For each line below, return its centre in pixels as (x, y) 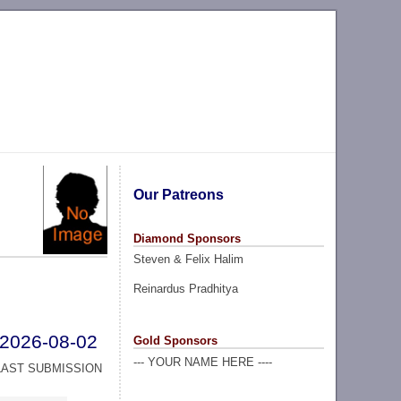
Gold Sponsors (175, 340)
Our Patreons (178, 194)
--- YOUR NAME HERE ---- (202, 362)
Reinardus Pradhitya (185, 288)
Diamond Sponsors (187, 238)
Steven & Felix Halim (188, 260)
